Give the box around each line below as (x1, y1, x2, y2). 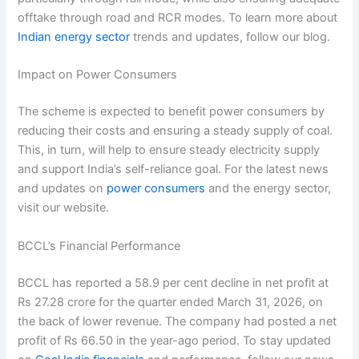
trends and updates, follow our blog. (130, 30, 331, 45)
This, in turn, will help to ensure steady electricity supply (18, 143, 321, 158)
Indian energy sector (18, 30, 131, 45)
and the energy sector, (205, 181, 332, 196)
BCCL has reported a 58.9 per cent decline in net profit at (18, 275, 329, 290)
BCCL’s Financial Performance (18, 238, 181, 253)
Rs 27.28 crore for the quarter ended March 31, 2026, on (18, 294, 324, 309)
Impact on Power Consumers (18, 67, 178, 83)
